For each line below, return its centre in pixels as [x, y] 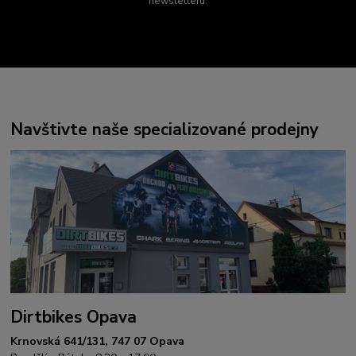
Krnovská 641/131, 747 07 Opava [98, 341]
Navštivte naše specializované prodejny [165, 129]
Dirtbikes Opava [74, 317]
